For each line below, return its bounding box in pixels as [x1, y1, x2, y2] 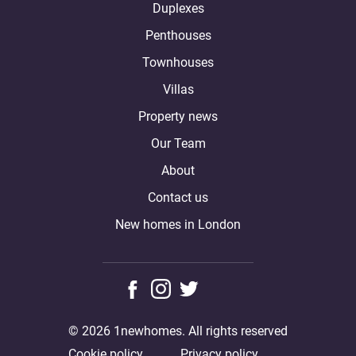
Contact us [148, 189, 208, 205]
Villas [162, 81, 194, 97]
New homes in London [115, 216, 241, 232]
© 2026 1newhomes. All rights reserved [68, 323, 288, 339]
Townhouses [142, 54, 214, 70]
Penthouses [145, 27, 211, 43]
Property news [138, 108, 218, 124]
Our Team [150, 135, 206, 151]
